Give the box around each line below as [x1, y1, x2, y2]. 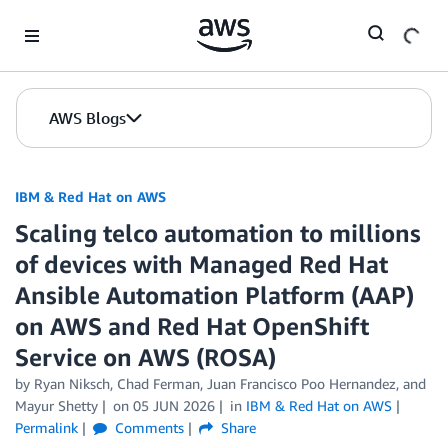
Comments [110, 419, 184, 436]
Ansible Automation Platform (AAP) [15, 281, 414, 309]
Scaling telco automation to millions [15, 219, 421, 247]
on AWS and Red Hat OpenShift [15, 312, 369, 340]
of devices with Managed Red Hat [15, 250, 388, 278]
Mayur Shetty [15, 397, 98, 414]
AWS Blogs [49, 108, 126, 128]
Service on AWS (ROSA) [15, 343, 276, 371]
